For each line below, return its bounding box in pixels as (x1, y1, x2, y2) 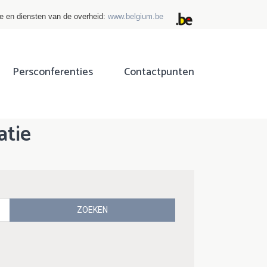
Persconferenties (13, 63, 93, 82)
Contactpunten (124, 63, 194, 82)
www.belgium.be (108, 11, 163, 21)
